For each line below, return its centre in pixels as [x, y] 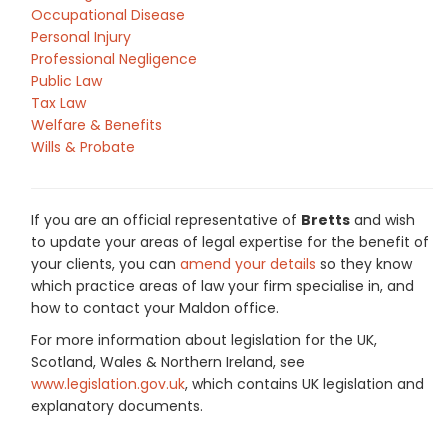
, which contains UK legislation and [304, 384]
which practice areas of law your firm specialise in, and [222, 286]
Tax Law [58, 103]
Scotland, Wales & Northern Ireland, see [168, 362]
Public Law [66, 81]
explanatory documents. [117, 406]
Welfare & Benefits [96, 125]
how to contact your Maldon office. [155, 308]
